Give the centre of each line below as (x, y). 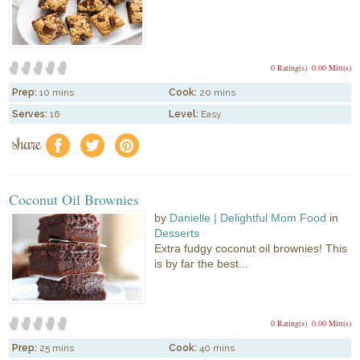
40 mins (217, 348)
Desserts (177, 233)
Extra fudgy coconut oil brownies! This (251, 249)
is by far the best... (202, 264)
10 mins (57, 92)
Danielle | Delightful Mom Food (248, 218)
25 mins (57, 348)
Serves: (30, 114)
